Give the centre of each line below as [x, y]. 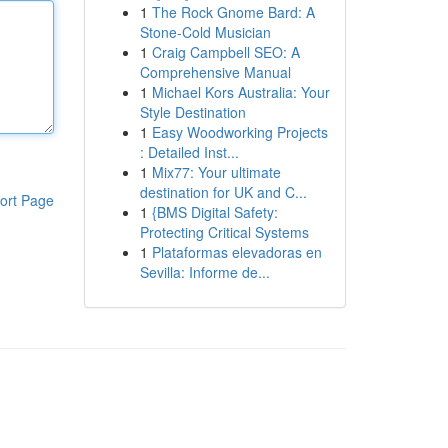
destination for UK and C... [223, 192]
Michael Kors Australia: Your [240, 92]
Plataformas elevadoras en [236, 252]
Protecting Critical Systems [224, 232]
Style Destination [192, 112]
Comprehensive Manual [215, 72]
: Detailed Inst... [189, 152]
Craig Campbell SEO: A [225, 52]
